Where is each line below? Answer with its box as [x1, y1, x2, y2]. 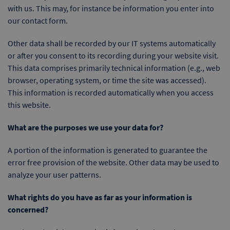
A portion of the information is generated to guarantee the [8, 145, 207, 155]
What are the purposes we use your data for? [8, 122, 163, 132]
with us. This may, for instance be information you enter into [8, 3, 214, 13]
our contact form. [8, 15, 68, 26]
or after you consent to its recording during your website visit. [8, 50, 219, 61]
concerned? [8, 204, 48, 215]
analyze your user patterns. [8, 169, 101, 180]
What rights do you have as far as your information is [8, 192, 192, 202]
